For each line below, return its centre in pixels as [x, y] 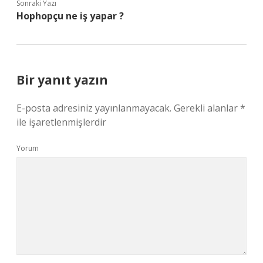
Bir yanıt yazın [62, 80]
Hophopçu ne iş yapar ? [70, 16]
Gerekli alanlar [207, 108]
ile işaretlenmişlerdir [61, 122]
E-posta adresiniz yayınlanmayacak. [94, 108]
